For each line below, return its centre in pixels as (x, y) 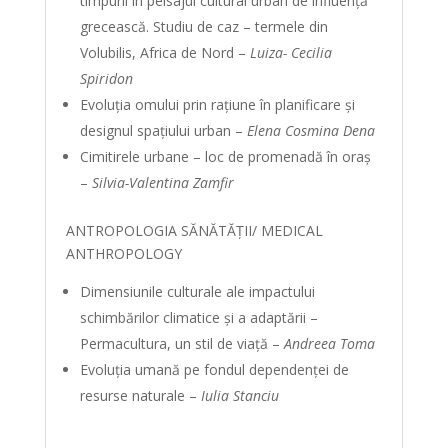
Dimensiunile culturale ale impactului (197, 291)
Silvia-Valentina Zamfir (162, 182)
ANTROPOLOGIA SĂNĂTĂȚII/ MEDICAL (194, 230)
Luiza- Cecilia (290, 52)
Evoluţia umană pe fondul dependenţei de (214, 369)
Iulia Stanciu (239, 395)
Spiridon (108, 78)
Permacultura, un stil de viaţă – (181, 343)
